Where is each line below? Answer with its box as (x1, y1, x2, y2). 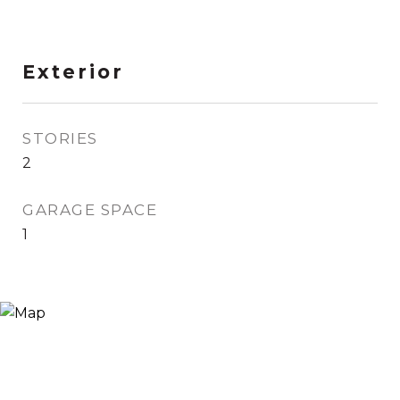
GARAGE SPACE (22, 201, 157, 219)
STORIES (22, 129, 98, 147)
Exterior (22, 61, 124, 83)
